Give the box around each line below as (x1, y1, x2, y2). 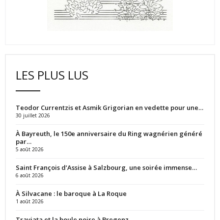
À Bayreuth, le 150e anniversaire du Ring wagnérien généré (16, 129, 202, 138)
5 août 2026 (16, 145, 44, 153)
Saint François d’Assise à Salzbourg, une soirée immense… (16, 163, 197, 172)
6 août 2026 (16, 171, 44, 179)
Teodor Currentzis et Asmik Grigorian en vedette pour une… (16, 103, 203, 112)
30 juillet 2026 (16, 111, 50, 119)
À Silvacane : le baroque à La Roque (16, 189, 127, 198)
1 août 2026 (16, 197, 44, 205)
